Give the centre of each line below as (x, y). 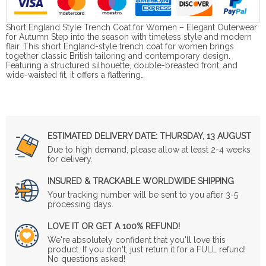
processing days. (80, 204)
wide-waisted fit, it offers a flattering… (75, 75)
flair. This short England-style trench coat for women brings (120, 46)
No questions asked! (86, 259)
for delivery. (70, 159)
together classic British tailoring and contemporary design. (118, 56)
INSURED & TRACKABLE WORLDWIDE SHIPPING (141, 181)
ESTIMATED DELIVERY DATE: (102, 136)
